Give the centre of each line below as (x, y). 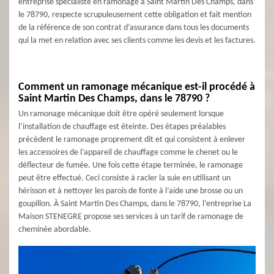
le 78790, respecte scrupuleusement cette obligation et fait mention (135, 15)
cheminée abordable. (55, 230)
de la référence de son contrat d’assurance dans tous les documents (134, 28)
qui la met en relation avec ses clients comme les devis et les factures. (137, 41)
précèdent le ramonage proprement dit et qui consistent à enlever (132, 140)
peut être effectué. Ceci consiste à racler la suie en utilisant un (124, 178)
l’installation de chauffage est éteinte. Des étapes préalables (122, 127)
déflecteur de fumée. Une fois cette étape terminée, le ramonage (131, 165)
